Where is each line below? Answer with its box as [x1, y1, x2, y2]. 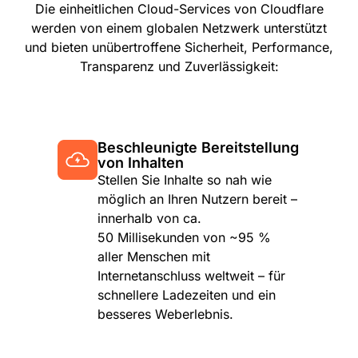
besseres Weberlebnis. [97, 306, 233, 323]
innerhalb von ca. [97, 210, 201, 227]
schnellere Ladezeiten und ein [97, 287, 276, 304]
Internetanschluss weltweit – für [97, 268, 285, 284]
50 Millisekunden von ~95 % [97, 229, 271, 246]
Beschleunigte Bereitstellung [97, 139, 299, 157]
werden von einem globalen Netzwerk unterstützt [31, 20, 327, 37]
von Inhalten [97, 154, 184, 172]
